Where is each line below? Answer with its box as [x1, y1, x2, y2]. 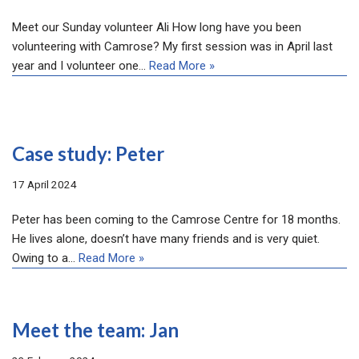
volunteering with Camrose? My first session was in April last [12, 39, 333, 54]
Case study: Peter [12, 142, 164, 165]
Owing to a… [12, 251, 79, 265]
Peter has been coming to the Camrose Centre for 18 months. [12, 212, 341, 227]
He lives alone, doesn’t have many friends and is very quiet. [12, 232, 323, 246]
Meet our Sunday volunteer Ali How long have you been [12, 20, 301, 34]
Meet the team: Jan [12, 318, 179, 341]
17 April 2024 [12, 178, 77, 191]
